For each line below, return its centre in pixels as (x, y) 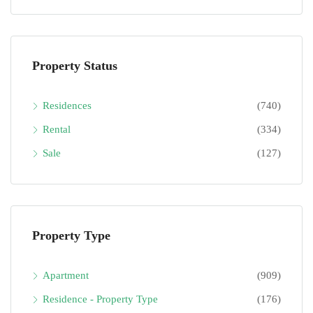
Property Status (75, 66)
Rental (57, 130)
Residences (67, 106)
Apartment (66, 276)
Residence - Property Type (100, 299)
